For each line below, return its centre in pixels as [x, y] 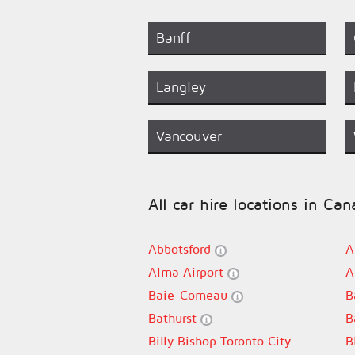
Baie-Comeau [190, 295]
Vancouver [189, 136]
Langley [181, 87]
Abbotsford [181, 249]
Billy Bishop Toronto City [219, 341]
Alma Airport [188, 272]
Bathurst [174, 318]
